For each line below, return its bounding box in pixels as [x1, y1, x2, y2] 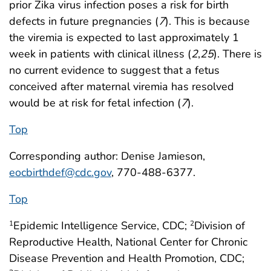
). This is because [165, 14, 250, 28]
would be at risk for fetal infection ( [9, 96, 181, 110]
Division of [194, 218, 245, 233]
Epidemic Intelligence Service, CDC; [13, 218, 190, 233]
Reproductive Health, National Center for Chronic [9, 235, 247, 249]
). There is [214, 47, 262, 61]
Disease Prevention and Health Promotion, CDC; [9, 251, 244, 266]
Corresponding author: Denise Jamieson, [9, 149, 205, 163]
